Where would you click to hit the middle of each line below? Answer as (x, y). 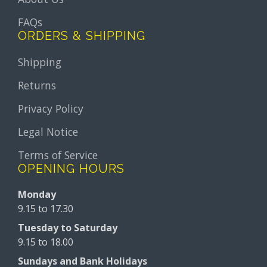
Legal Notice (48, 131)
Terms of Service (58, 155)
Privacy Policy (51, 109)
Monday (37, 195)
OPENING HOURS (72, 168)
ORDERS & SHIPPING (82, 35)
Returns (37, 86)
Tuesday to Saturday (68, 228)
